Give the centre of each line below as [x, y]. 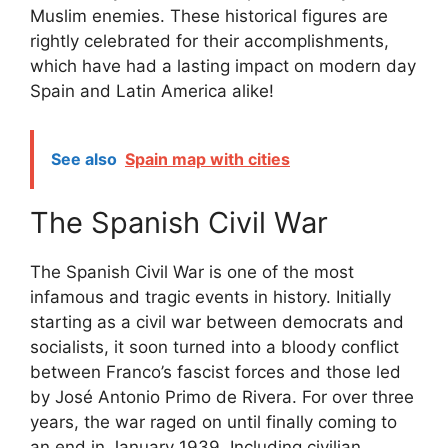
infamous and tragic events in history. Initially [210, 296]
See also [84, 158]
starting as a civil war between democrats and [217, 321]
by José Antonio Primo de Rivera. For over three [222, 396]
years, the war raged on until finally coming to [213, 421]
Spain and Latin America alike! [152, 91]
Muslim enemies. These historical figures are [209, 16]
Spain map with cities [207, 158]
